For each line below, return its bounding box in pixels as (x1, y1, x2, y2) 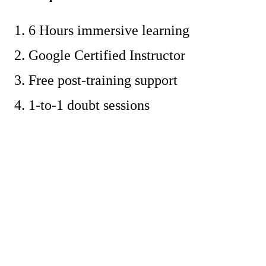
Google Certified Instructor (28, 47, 185, 64)
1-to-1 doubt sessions (28, 97, 150, 113)
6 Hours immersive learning (28, 23, 189, 39)
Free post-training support (28, 72, 178, 88)
